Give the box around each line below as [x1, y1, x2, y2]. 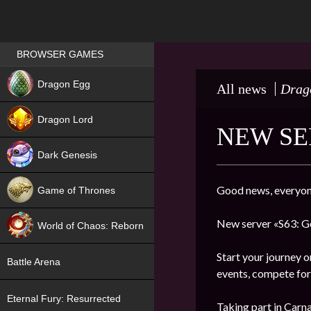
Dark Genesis [37, 149, 97, 160]
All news [217, 81, 267, 96]
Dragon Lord [37, 114, 96, 125]
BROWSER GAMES [17, 49, 103, 60]
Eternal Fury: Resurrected [7, 292, 121, 304]
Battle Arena [7, 256, 60, 268]
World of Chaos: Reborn [37, 220, 144, 231]
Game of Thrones [37, 185, 115, 196]
